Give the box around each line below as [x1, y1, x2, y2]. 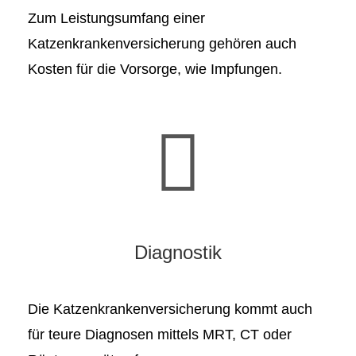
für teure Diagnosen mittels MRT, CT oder [28, 327, 292, 343]
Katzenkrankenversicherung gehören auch [28, 35, 296, 52]
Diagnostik [134, 242, 222, 264]
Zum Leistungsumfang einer [28, 10, 205, 26]
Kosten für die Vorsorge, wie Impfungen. [28, 60, 282, 77]
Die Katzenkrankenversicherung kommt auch [28, 301, 312, 318]
